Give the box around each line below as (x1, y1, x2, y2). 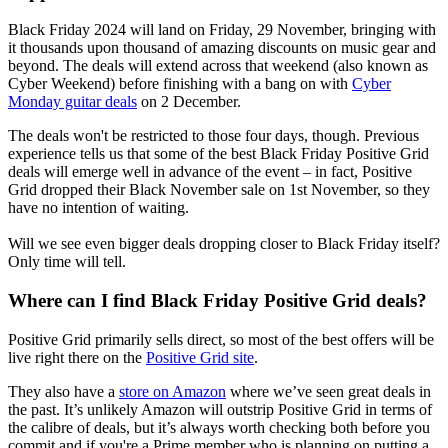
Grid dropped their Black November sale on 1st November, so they (8, 181, 430, 199)
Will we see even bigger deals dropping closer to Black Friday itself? (8, 235, 440, 253)
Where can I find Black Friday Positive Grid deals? (8, 290, 427, 311)
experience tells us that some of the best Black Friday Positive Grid (8, 145, 429, 163)
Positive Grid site (146, 348, 254, 366)
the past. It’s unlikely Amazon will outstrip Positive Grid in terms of (8, 400, 432, 418)
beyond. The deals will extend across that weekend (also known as (8, 57, 428, 75)
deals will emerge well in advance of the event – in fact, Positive (8, 163, 412, 181)
